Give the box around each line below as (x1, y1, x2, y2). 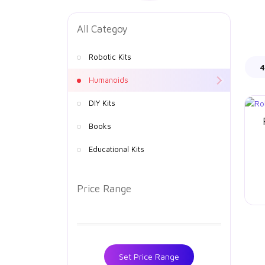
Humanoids (89, 75, 128, 85)
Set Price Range (119, 251, 179, 262)
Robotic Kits (89, 52, 131, 62)
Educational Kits (89, 144, 144, 154)
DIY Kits (89, 98, 115, 108)
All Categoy (77, 23, 128, 35)
